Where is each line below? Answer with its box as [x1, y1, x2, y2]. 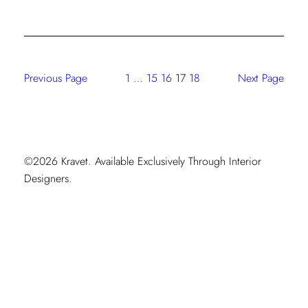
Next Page [238, 69, 285, 86]
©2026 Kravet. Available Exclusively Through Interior [23, 153, 261, 169]
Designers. [23, 170, 72, 186]
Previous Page [23, 69, 87, 86]
